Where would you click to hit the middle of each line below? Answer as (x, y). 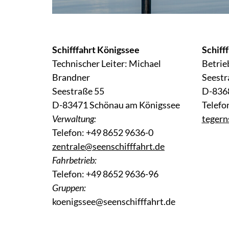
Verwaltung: (74, 119)
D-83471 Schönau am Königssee (116, 105)
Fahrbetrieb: (74, 160)
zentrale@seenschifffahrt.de (108, 146)
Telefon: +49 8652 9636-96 (105, 174)
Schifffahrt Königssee (96, 50)
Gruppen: (69, 188)
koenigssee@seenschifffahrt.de (114, 202)
